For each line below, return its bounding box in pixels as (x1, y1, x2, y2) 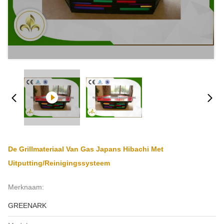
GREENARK (8, 201, 46, 209)
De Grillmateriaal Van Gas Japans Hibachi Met (8, 145, 163, 153)
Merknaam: (8, 183, 44, 191)
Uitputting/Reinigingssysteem (8, 159, 110, 167)
